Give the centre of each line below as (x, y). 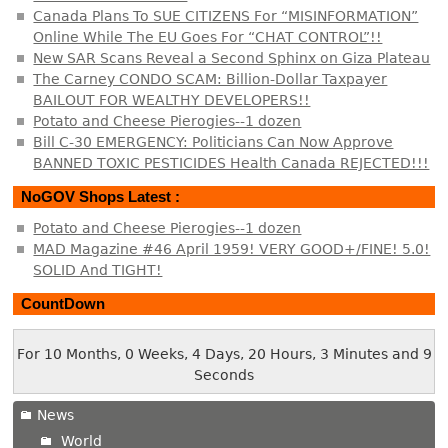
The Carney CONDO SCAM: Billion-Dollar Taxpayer (210, 79)
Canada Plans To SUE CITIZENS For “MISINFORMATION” (226, 16)
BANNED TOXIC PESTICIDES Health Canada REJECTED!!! (231, 163)
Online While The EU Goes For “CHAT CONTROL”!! (208, 37)
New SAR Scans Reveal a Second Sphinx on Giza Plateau (232, 58)
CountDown (63, 303)
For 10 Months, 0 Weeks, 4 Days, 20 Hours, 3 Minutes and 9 (224, 354)
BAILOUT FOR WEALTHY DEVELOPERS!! (172, 100)
